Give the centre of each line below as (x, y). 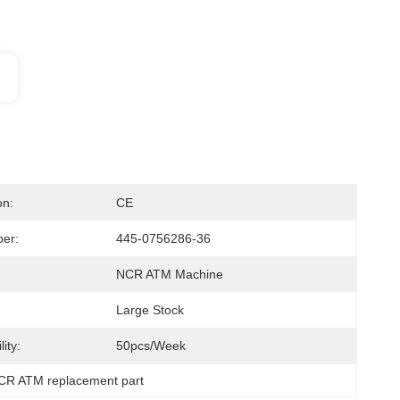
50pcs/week (151, 346)
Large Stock (150, 310)
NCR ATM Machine (170, 274)
